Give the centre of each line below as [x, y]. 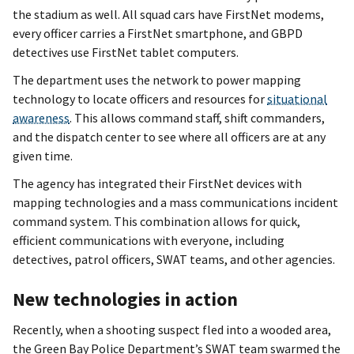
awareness [41, 118]
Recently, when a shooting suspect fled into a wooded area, [172, 329]
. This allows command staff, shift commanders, [197, 118]
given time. [43, 156]
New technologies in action [125, 299]
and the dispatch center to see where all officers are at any [169, 137]
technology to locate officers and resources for [140, 99]
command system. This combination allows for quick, [156, 222]
